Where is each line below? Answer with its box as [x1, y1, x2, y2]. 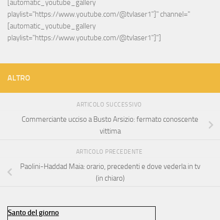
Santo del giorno [8, 208, 59, 218]
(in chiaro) [95, 173, 125, 183]
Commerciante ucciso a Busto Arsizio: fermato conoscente [22, 115, 198, 124]
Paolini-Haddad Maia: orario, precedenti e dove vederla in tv [20, 162, 200, 171]
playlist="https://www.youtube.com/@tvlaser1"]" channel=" [7, 10, 190, 19]
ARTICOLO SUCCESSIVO [77, 101, 143, 109]
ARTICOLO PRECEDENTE [76, 148, 144, 155]
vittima [99, 127, 121, 136]
